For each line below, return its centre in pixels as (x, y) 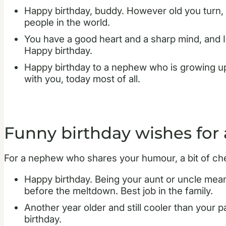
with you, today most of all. (82, 79)
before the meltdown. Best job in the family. (119, 191)
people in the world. (67, 23)
